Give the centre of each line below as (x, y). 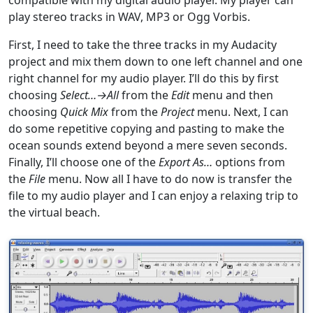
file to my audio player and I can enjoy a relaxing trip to (153, 195)
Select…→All (89, 95)
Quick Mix (84, 111)
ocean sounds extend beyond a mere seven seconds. (148, 145)
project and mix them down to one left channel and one (155, 61)
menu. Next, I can (241, 111)
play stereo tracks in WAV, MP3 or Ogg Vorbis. (129, 16)
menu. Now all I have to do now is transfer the (169, 179)
